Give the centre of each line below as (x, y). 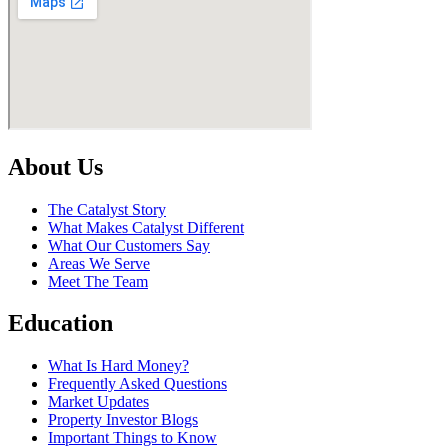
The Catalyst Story (107, 209)
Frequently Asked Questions (137, 384)
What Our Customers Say (129, 245)
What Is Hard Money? (118, 366)
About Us (55, 166)
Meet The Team (98, 281)
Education (60, 323)
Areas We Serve (99, 263)
